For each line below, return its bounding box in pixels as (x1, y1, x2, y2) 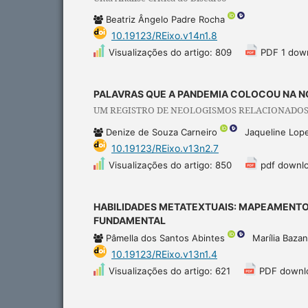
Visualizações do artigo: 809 (109, 47, 232, 58)
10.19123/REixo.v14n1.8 (111, 30, 217, 42)
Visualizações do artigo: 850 (109, 159, 232, 170)
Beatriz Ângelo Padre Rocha (106, 14, 228, 25)
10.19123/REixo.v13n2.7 (111, 142, 219, 154)
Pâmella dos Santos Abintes (106, 232, 228, 243)
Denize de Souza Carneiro (106, 126, 220, 137)
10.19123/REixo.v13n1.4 (111, 247, 217, 260)
